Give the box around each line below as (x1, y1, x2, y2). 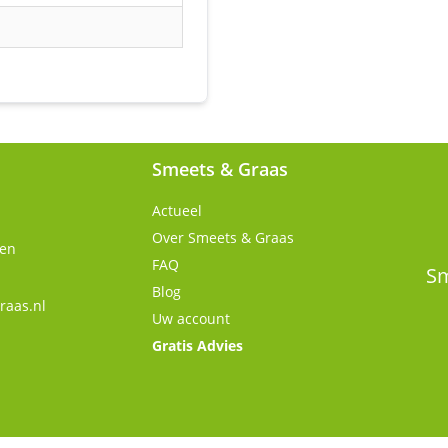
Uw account (152, 309, 230, 328)
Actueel (152, 201, 202, 220)
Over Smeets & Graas (152, 228, 294, 247)
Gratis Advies (152, 336, 243, 355)
